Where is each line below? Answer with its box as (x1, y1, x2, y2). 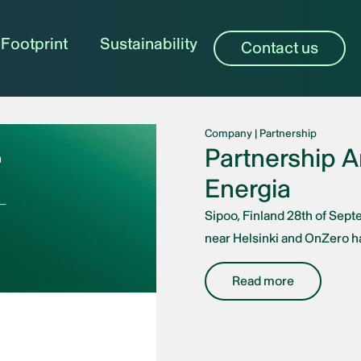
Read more (232, 273, 294, 289)
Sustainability (100, 34, 198, 54)
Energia (205, 173, 291, 205)
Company (205, 127, 252, 140)
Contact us (241, 38, 319, 58)
